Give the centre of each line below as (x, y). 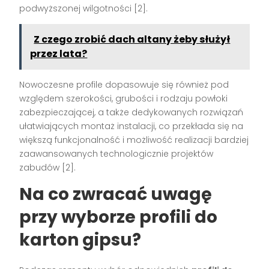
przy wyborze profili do (119, 217)
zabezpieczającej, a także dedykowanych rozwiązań (131, 112)
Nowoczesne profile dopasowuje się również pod (124, 84)
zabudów (41, 167)
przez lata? (59, 53)
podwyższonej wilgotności (77, 8)
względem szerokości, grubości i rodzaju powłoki (124, 98)
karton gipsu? (80, 240)
